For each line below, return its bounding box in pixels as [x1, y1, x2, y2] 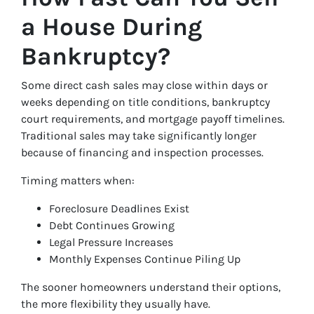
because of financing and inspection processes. [21, 146, 264, 159]
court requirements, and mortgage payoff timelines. [21, 112, 285, 125]
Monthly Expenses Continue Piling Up [49, 252, 240, 266]
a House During [21, 13, 202, 41]
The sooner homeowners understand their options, [21, 280, 280, 294]
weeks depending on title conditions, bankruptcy [21, 95, 270, 109]
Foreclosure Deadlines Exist [49, 202, 189, 215]
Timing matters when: [21, 174, 135, 187]
